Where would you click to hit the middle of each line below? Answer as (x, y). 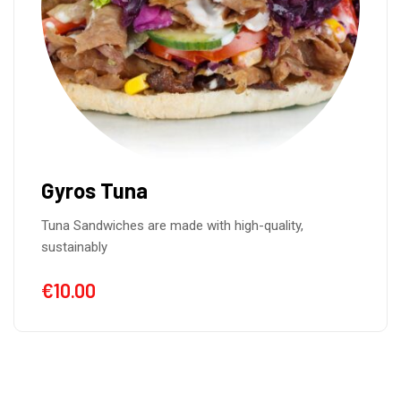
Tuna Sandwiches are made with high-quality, (172, 226)
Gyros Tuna (94, 190)
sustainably (74, 247)
